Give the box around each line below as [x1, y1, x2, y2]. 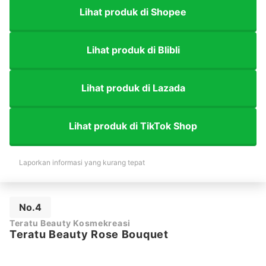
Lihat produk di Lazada [81, 81, 185, 94]
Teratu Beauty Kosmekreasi [9, 218, 131, 229]
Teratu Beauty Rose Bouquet [9, 228, 169, 241]
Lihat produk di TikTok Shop [69, 119, 197, 132]
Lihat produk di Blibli [86, 43, 180, 56]
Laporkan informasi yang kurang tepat [19, 158, 145, 167]
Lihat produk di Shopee [80, 5, 186, 18]
